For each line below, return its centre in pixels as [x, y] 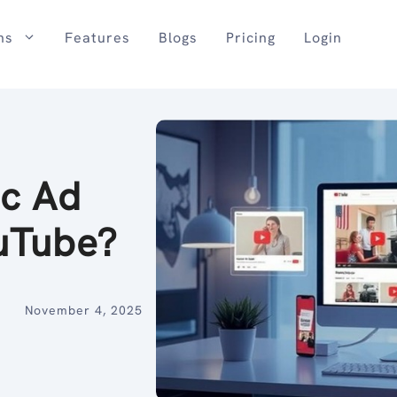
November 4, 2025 [83, 311]
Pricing [250, 38]
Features [97, 38]
